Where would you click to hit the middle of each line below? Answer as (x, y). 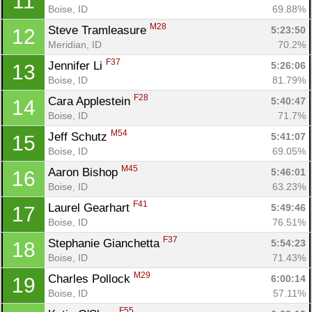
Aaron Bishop (85, 172)
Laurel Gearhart (91, 208)
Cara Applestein (91, 101)
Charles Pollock (91, 279)
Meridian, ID (75, 44)
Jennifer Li (77, 65)
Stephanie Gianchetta (106, 243)
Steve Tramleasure (99, 30)
